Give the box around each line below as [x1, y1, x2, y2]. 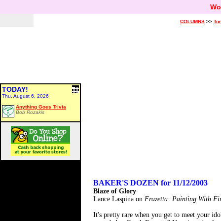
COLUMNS [180, 19, 205, 24]
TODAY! [2, 85, 28, 93]
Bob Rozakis [16, 110, 44, 115]
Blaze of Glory [93, 187, 136, 195]
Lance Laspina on [93, 195, 145, 203]
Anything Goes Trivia [16, 104, 66, 110]
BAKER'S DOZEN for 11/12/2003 [93, 179, 208, 187]
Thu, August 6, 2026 [2, 93, 49, 99]
